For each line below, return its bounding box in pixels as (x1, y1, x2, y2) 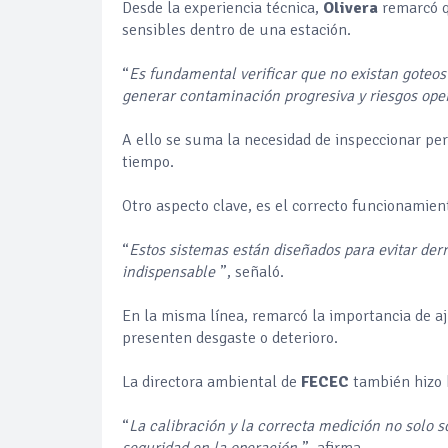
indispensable (122, 261, 215, 282)
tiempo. (122, 151, 174, 172)
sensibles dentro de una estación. (122, 19, 351, 40)
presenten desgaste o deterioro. (122, 327, 338, 348)
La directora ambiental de (122, 371, 301, 392)
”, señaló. (220, 261, 284, 282)
